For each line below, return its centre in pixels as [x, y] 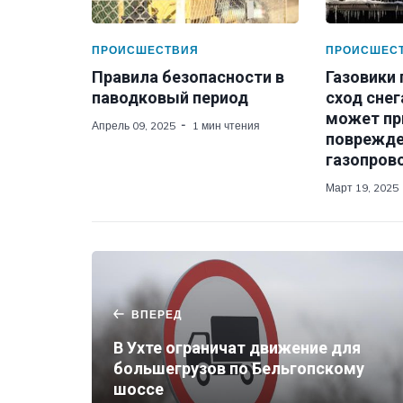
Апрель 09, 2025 [134, 125]
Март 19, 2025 [362, 188]
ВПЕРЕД [157, 314]
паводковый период [170, 98]
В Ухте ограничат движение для [237, 348]
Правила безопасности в [188, 77]
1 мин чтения [226, 125]
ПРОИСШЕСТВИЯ [145, 50]
